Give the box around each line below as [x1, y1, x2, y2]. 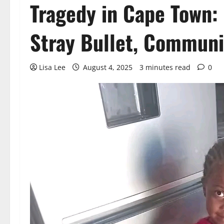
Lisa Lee [39, 62, 65, 72]
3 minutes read [139, 62, 190, 72]
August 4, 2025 [81, 62, 134, 72]
